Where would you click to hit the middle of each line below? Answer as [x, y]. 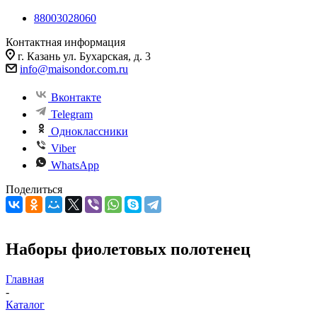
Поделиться [34, 189]
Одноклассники [90, 131]
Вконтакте [76, 97]
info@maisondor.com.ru [74, 69]
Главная [25, 279]
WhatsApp [75, 165]
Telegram [72, 114]
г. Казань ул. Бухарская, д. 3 [84, 56]
